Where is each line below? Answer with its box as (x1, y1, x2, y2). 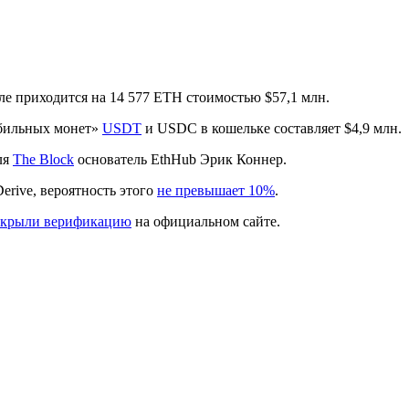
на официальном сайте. (131, 213, 280, 229)
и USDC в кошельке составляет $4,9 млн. (142, 120, 402, 136)
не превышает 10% (157, 182, 275, 198)
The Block (13, 151, 74, 167)
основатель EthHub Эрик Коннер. (74, 151, 287, 167)
